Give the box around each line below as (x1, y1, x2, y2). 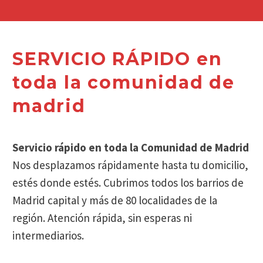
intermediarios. (12, 228, 84, 243)
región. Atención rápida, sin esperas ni (12, 211, 192, 225)
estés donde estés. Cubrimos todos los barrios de (12, 176, 244, 190)
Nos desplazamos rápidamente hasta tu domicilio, (12, 158, 248, 173)
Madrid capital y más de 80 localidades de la (12, 193, 217, 208)
